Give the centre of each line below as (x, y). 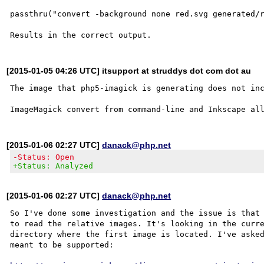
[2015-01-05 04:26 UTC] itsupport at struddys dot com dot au (129, 70)
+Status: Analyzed (53, 166)
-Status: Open (44, 157)
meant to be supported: (62, 245)
